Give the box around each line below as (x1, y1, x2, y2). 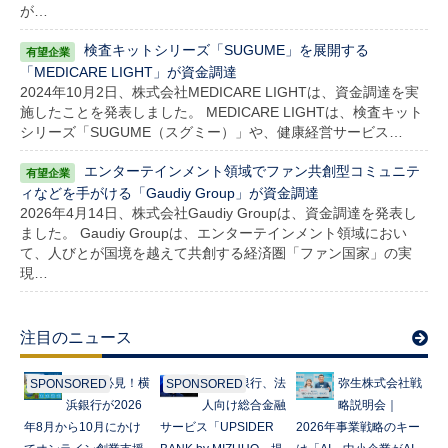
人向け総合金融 (202, 397, 287, 412)
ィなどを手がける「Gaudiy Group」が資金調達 (20, 184, 319, 201)
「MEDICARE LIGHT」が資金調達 (20, 63, 237, 80)
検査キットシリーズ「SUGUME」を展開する (84, 41, 369, 58)
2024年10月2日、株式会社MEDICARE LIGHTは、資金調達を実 (20, 83, 419, 100)
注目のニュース (20, 328, 132, 346)
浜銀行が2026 (66, 397, 143, 412)
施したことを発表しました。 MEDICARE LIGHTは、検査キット (20, 103, 423, 120)
